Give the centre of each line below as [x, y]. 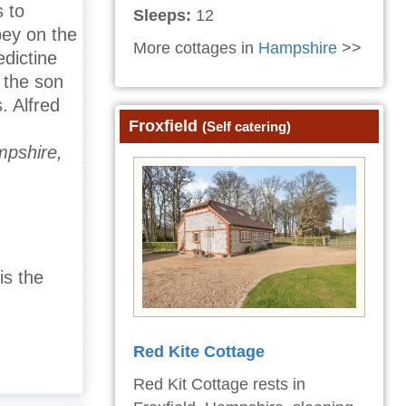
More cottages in [196, 48]
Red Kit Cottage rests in [219, 385]
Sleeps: [162, 15]
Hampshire [298, 48]
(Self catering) [246, 126]
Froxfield [165, 126]
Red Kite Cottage [199, 352]
